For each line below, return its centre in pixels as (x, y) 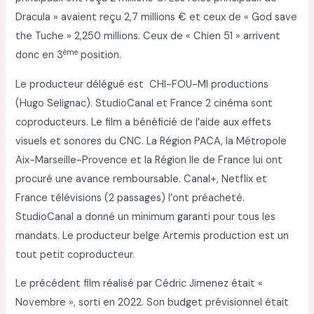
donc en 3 (40, 55)
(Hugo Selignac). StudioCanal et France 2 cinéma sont (144, 103)
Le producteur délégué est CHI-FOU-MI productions (142, 84)
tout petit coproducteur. (75, 254)
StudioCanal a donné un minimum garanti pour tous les (146, 217)
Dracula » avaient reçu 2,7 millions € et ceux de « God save (157, 18)
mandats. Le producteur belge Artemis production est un (152, 235)
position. (100, 55)
